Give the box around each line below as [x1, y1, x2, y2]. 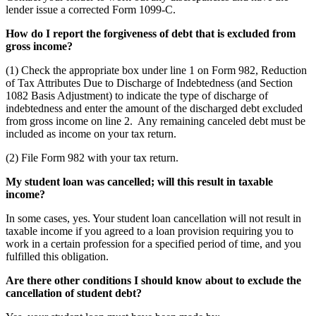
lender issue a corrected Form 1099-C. [6, 3, 176, 16]
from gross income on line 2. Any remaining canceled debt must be [6, 114, 305, 127]
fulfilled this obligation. [6, 250, 109, 262]
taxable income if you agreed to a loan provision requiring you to [6, 224, 293, 237]
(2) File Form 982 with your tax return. [6, 151, 178, 164]
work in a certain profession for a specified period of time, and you [6, 237, 301, 250]
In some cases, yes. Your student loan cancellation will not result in [6, 212, 301, 224]
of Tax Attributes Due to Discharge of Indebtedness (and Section [6, 76, 293, 89]
